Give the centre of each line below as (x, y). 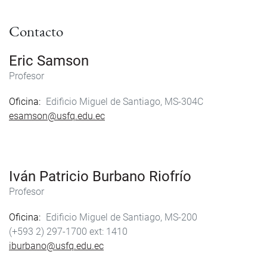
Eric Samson (49, 60)
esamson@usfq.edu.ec (57, 116)
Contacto (36, 31)
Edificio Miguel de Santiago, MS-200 (121, 218)
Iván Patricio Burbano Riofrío (100, 176)
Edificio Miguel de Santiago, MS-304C (124, 101)
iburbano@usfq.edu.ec (56, 246)
